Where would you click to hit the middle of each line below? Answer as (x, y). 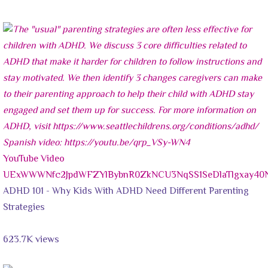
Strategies (24, 208)
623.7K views (31, 240)
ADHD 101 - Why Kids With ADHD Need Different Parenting (126, 191)
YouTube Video (34, 159)
